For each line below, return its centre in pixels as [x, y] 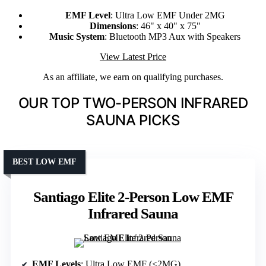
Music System [77, 37]
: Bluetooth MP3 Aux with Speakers [172, 37]
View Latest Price [133, 57]
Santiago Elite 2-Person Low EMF [133, 197]
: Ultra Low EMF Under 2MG [167, 15]
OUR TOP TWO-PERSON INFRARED [133, 103]
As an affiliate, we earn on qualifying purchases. [133, 77]
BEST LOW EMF [45, 162]
